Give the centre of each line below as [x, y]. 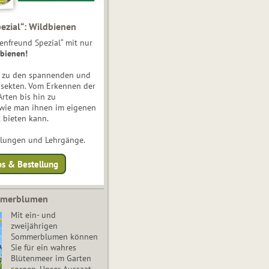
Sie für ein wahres [43, 247]
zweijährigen [34, 225]
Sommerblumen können [54, 236]
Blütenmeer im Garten [51, 258]
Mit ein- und [33, 215]
